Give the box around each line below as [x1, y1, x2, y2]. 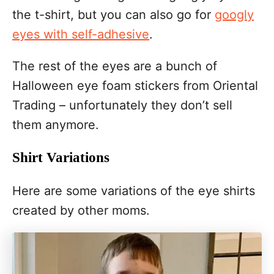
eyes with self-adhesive [12, 27, 149, 42]
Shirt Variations [12, 150, 109, 165]
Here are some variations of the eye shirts [12, 183, 255, 198]
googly [215, 7, 254, 22]
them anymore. [12, 117, 99, 132]
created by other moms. [12, 203, 150, 218]
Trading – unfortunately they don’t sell [12, 98, 232, 113]
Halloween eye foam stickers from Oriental [12, 78, 258, 93]
